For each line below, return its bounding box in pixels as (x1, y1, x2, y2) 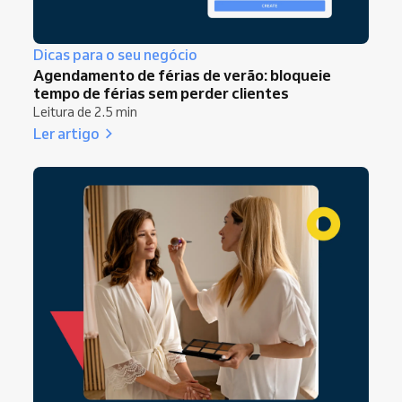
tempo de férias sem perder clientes (33, 83, 289, 102)
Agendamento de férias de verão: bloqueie (33, 65, 331, 84)
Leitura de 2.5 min (33, 103, 137, 120)
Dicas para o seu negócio (33, 45, 197, 64)
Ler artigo (33, 123, 100, 143)
